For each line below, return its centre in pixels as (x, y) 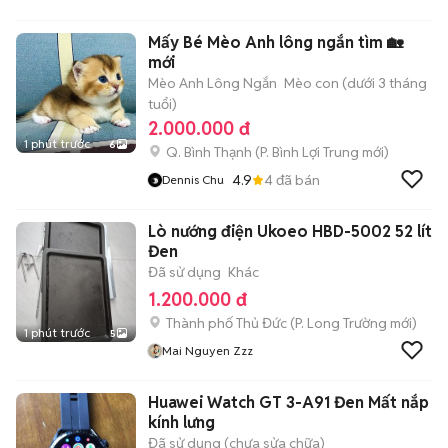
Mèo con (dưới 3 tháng (355, 83)
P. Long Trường (341, 323)
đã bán (296, 179)
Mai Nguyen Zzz (207, 350)
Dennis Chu (193, 179)
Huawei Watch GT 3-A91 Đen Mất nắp (288, 402)
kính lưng (181, 422)
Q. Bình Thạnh (209, 152)
